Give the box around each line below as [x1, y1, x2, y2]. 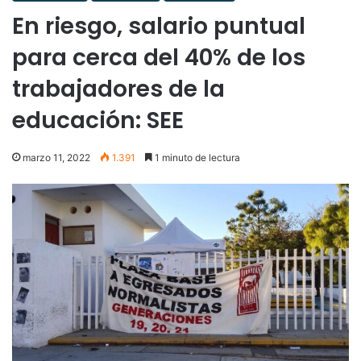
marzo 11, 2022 [23, 151, 90, 164]
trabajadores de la [12, 73, 225, 105]
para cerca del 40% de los [12, 41, 305, 73]
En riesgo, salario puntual [12, 10, 305, 42]
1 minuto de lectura [152, 151, 240, 164]
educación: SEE [12, 104, 184, 136]
